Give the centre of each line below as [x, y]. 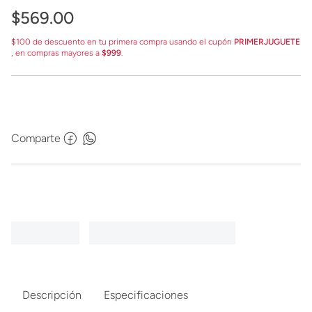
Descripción [52, 295]
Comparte [36, 138]
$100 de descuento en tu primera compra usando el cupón [123, 42]
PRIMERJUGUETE [267, 42]
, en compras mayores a [56, 53]
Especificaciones [146, 295]
